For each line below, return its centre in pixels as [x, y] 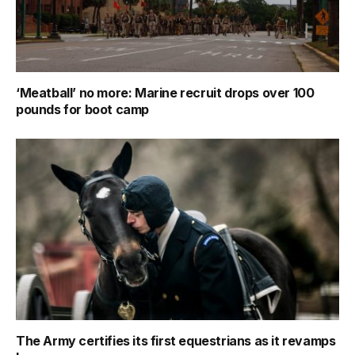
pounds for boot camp [82, 109]
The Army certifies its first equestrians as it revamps [176, 341]
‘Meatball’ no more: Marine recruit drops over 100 [165, 92]
